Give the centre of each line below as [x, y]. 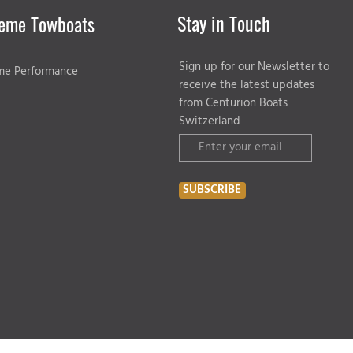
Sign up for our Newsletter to [254, 67]
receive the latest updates [246, 85]
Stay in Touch [223, 23]
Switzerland [209, 121]
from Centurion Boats [233, 103]
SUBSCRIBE [212, 190]
